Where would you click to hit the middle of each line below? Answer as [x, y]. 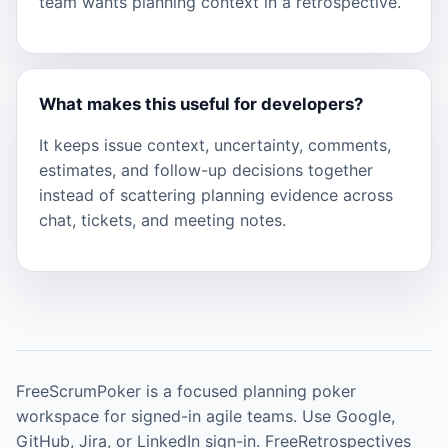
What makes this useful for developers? [201, 104]
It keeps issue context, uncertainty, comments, [215, 145]
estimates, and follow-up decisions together [206, 170]
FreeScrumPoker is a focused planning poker [186, 391]
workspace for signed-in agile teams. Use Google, [205, 416]
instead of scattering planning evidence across [216, 195]
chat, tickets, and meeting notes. [162, 220]
